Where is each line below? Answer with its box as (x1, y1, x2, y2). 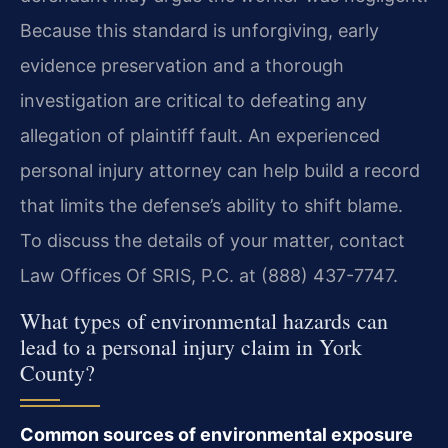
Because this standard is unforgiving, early (20, 20, 379, 42)
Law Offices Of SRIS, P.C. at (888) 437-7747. (20, 265, 398, 287)
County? (20, 357, 95, 387)
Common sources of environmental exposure (20, 423, 413, 445)
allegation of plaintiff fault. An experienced (20, 125, 380, 147)
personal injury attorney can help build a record (20, 160, 420, 182)
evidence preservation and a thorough (20, 55, 344, 77)
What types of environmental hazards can (20, 305, 388, 335)
